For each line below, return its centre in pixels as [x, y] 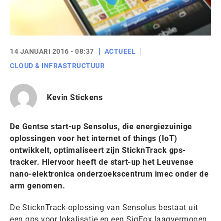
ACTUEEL [120, 51]
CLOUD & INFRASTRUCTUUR [57, 66]
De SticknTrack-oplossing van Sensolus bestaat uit [104, 207]
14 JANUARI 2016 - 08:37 [52, 51]
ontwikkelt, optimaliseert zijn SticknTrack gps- [98, 150]
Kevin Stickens [75, 97]
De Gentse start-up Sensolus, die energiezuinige [101, 127]
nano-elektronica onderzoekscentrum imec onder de [109, 174]
